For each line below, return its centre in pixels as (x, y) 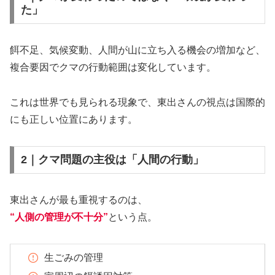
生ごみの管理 (73, 257)
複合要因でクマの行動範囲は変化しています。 (113, 68)
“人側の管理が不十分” (59, 217)
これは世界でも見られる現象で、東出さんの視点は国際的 (137, 102)
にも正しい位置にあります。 (74, 119)
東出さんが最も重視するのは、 (79, 200)
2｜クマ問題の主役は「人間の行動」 (112, 160)
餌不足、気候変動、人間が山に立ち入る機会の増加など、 (137, 50)
